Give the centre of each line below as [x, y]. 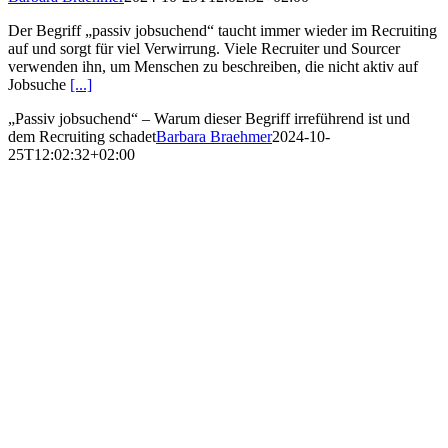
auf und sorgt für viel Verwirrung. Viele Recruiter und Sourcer [204, 48]
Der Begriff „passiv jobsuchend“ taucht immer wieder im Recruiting [222, 30]
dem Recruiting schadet [82, 136]
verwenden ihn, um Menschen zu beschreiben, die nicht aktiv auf [213, 66]
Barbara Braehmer [214, 136]
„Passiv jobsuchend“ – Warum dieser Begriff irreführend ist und [209, 118]
